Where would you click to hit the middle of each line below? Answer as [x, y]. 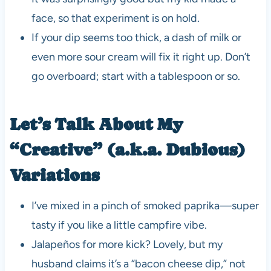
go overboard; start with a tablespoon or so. [135, 76]
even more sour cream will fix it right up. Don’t [141, 57]
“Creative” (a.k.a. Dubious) [127, 149]
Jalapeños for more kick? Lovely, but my [127, 244]
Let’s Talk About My [96, 124]
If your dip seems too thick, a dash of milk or [136, 37]
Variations [54, 175]
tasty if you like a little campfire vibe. [119, 225]
